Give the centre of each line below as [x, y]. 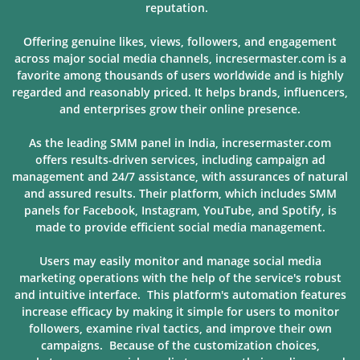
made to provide [82, 227]
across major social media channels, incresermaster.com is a [180, 58]
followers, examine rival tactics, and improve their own [180, 328]
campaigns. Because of [106, 345]
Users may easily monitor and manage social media [180, 261]
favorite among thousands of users [115, 75]
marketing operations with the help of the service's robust [180, 278]
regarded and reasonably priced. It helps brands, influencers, [180, 92]
